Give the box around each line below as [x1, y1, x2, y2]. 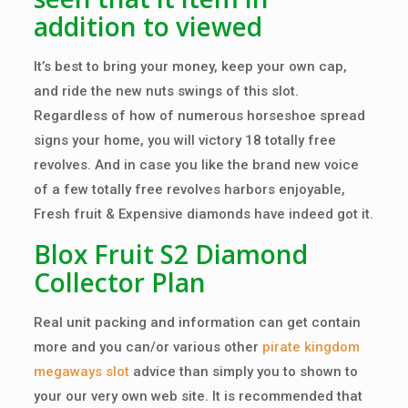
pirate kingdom [261, 339, 360, 355]
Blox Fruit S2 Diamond [33, 237, 308, 271]
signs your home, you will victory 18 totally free [33, 132, 336, 148]
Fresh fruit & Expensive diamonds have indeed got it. [33, 206, 373, 222]
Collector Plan [33, 265, 206, 300]
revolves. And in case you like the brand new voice [33, 157, 359, 173]
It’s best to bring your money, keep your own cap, [33, 58, 347, 75]
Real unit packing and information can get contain [33, 314, 361, 331]
